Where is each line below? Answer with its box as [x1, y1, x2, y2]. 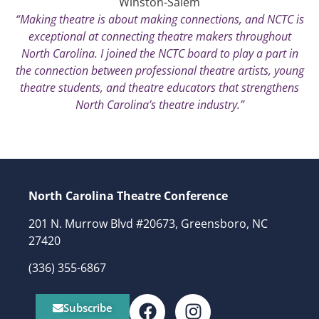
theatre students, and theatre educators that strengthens [20, 80, 299, 96]
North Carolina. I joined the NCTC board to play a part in [21, 46, 298, 62]
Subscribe [63, 300, 113, 315]
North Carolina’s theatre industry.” [75, 97, 244, 113]
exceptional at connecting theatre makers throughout [28, 28, 291, 45]
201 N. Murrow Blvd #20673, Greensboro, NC [28, 215, 268, 231]
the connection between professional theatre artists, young [15, 63, 304, 79]
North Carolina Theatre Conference [28, 188, 228, 204]
